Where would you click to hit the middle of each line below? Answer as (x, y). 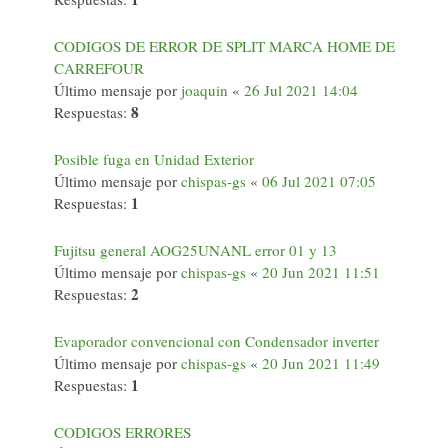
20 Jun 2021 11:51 (321, 272)
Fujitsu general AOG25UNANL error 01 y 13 (195, 250)
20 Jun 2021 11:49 (321, 363)
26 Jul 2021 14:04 (301, 90)
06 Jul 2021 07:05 (319, 181)
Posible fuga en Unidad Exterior (154, 159)
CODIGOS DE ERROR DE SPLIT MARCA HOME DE (224, 46)
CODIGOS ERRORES (122, 432)
